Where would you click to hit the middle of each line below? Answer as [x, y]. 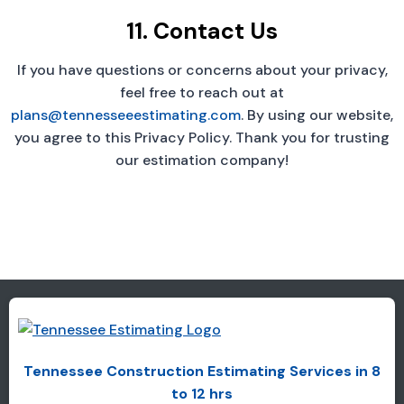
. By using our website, [317, 115]
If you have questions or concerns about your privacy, [202, 70]
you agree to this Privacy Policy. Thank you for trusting [202, 138]
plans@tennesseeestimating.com [126, 115]
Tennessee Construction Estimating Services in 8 [202, 372]
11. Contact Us [202, 31]
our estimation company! [202, 161]
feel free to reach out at [202, 93]
